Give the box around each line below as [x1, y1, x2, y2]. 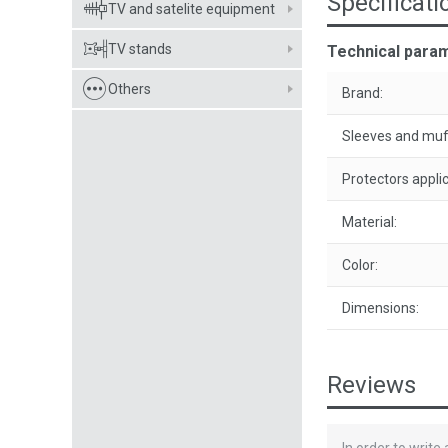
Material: [342, 214, 397, 230]
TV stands [108, 41, 172, 57]
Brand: [342, 85, 383, 101]
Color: [342, 257, 378, 273]
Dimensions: [342, 300, 419, 316]
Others [108, 81, 151, 97]
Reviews [327, 371, 416, 399]
